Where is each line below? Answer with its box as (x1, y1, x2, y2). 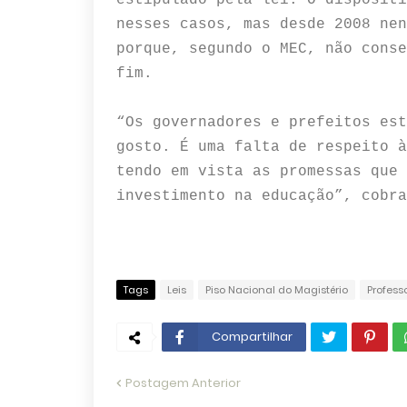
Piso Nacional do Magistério (204, 283, 348, 297)
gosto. (115, 139, 180, 155)
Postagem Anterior (124, 374, 241, 392)
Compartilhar (211, 328, 293, 345)
